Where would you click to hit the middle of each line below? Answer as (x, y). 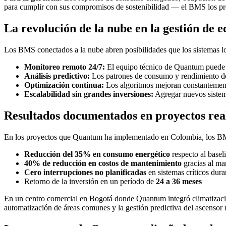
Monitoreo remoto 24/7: (65, 67)
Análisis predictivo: (57, 76)
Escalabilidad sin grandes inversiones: (89, 94)
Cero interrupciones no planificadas (85, 173)
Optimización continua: (64, 85)
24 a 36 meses (179, 182)
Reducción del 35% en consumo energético (97, 154)
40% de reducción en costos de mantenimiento (103, 163)
